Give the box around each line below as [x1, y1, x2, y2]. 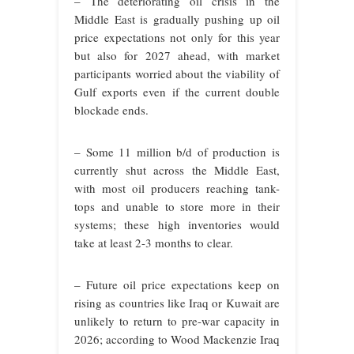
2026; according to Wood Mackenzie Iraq [74, 330, 280, 347]
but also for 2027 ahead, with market [74, 47, 280, 63]
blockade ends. [74, 101, 149, 118]
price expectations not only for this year [74, 28, 280, 45]
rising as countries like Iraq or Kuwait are [74, 294, 280, 311]
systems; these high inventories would [74, 216, 280, 232]
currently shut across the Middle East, [74, 161, 280, 178]
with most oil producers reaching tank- [74, 179, 280, 196]
